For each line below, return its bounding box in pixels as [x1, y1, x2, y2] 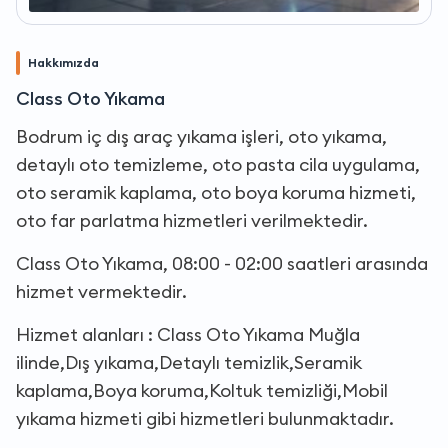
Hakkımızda [28, 54, 99, 70]
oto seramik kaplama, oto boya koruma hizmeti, [16, 180, 416, 204]
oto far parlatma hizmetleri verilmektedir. [16, 208, 368, 232]
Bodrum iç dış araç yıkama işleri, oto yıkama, [16, 124, 387, 148]
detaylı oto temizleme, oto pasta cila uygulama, [16, 152, 420, 176]
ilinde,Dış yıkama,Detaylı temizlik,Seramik [16, 350, 362, 374]
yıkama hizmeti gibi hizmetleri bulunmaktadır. [16, 406, 394, 430]
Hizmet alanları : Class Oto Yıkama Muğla [16, 322, 360, 346]
